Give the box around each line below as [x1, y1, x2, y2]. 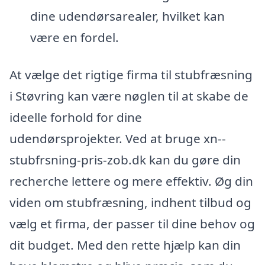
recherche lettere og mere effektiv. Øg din [9, 173, 253, 190]
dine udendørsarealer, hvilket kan [30, 7, 225, 24]
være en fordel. [30, 28, 119, 46]
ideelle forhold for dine [9, 109, 142, 126]
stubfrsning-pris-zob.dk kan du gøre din [9, 151, 241, 169]
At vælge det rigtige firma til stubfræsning [9, 66, 253, 83]
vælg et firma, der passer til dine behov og [9, 215, 255, 232]
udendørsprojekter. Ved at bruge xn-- [9, 130, 226, 147]
